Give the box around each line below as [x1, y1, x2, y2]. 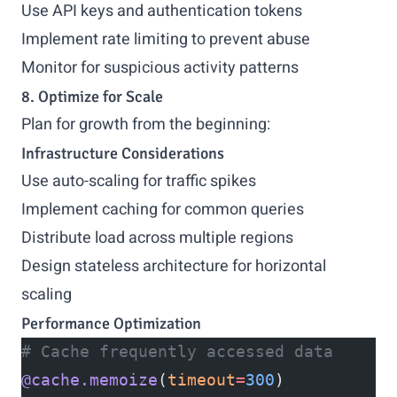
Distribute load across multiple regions [21, 226, 293, 250]
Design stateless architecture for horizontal [21, 254, 326, 278]
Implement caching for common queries [21, 198, 304, 222]
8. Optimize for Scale [21, 87, 163, 106]
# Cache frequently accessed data [21, 342, 333, 361]
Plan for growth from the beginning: [21, 113, 270, 136]
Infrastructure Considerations [21, 144, 224, 163]
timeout [167, 370, 236, 389]
